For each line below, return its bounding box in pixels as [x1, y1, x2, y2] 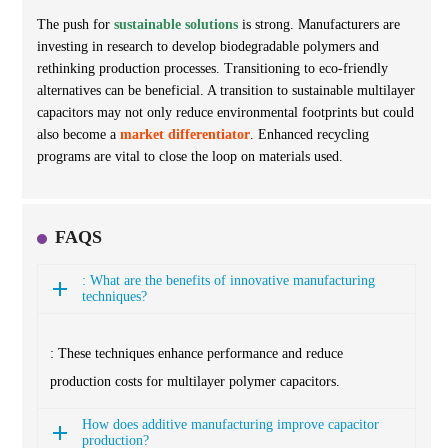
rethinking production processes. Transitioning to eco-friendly [37, 60, 388, 76]
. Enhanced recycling [250, 126, 369, 142]
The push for [37, 16, 114, 32]
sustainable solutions [114, 16, 238, 32]
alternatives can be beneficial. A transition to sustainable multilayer [37, 82, 415, 98]
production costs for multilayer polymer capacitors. [50, 373, 340, 389]
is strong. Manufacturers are [238, 16, 400, 32]
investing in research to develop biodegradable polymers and [37, 38, 379, 54]
